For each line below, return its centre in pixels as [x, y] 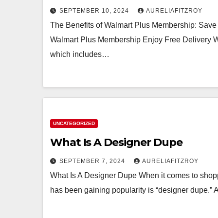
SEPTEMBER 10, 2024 [95, 11]
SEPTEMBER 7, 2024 [93, 161]
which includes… [80, 54]
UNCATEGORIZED [74, 123]
